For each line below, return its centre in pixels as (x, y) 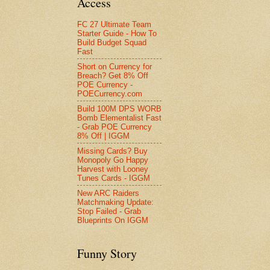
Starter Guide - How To (117, 33)
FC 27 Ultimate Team (114, 24)
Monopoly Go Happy (113, 160)
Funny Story (107, 254)
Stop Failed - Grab (109, 211)
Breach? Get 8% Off (113, 75)
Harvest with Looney (113, 169)
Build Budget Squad (112, 42)
